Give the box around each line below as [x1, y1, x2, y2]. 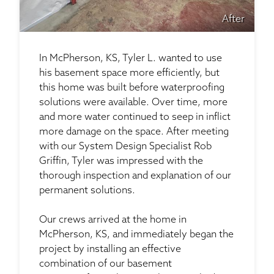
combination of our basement [39, 259, 172, 270]
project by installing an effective [39, 245, 181, 255]
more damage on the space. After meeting [39, 127, 229, 138]
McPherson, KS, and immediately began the [39, 230, 234, 240]
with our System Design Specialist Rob [39, 142, 212, 152]
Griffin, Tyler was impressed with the [39, 157, 203, 167]
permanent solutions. [39, 186, 138, 196]
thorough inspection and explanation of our [39, 171, 231, 182]
